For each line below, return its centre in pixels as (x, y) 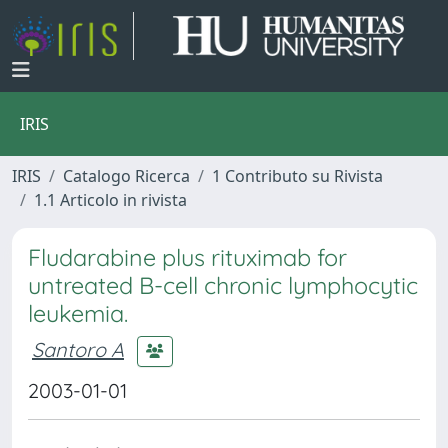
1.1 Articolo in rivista (110, 200)
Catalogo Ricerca (126, 176)
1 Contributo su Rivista (297, 176)
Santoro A (78, 349)
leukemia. (78, 313)
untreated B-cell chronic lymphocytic (223, 285)
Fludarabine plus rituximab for (187, 257)
